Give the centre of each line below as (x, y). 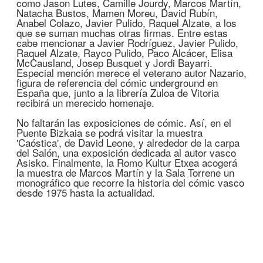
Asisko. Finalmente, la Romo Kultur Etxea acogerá (127, 162)
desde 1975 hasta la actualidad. (86, 192)
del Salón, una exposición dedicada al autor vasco (126, 152)
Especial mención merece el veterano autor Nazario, (131, 73)
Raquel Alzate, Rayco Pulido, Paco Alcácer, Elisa (124, 53)
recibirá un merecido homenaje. (85, 102)
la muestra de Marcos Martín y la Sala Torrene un (125, 172)
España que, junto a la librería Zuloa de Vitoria (118, 92)
